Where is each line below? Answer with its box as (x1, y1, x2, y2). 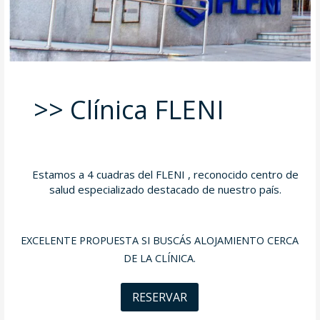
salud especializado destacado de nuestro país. (49, 182, 281, 197)
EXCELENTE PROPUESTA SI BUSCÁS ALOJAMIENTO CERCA (21, 234, 299, 248)
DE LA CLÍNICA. (124, 251, 196, 266)
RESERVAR (132, 289, 188, 305)
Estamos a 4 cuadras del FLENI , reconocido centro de (31, 167, 299, 182)
